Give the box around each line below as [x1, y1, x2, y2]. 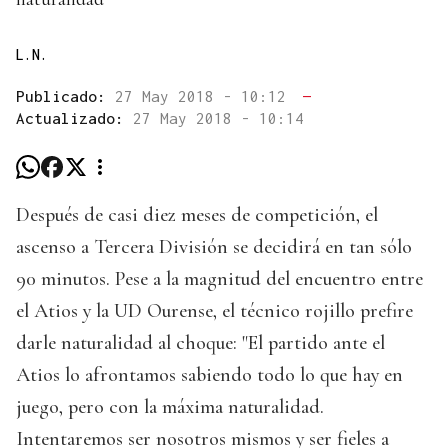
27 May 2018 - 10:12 [115, 87, 295, 106]
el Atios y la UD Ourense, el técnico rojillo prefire [16, 299, 413, 324]
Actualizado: [16, 109, 133, 128]
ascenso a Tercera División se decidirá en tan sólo [16, 235, 412, 260]
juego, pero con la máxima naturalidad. [16, 395, 324, 420]
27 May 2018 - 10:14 [133, 109, 304, 128]
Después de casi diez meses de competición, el [16, 203, 378, 228]
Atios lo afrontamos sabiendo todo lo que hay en [16, 363, 403, 388]
